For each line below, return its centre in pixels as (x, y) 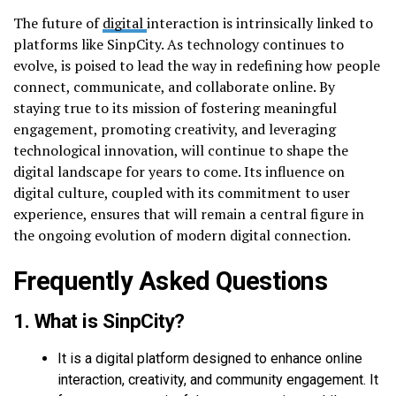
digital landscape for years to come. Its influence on (179, 171)
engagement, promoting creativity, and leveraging (175, 129)
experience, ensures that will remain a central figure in (189, 213)
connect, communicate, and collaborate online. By (174, 86)
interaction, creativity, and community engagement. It (218, 379)
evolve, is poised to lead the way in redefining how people (197, 65)
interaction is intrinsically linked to (260, 23)
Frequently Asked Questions (171, 281)
